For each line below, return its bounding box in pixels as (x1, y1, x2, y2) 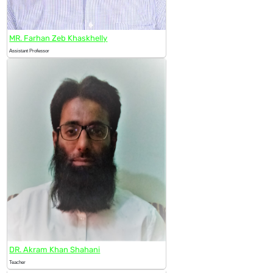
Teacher (9, 259, 26, 265)
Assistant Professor (9, 48, 50, 54)
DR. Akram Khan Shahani (9, 244, 101, 254)
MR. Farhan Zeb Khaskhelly (9, 33, 108, 43)
